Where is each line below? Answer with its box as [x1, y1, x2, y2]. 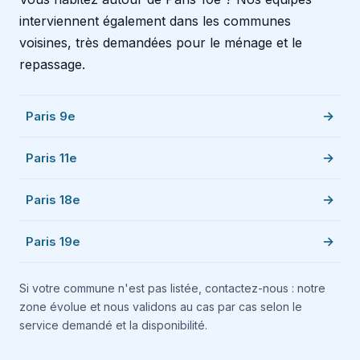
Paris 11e [26, 149, 77, 166]
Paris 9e [26, 108, 76, 124]
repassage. [19, 55, 85, 72]
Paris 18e [26, 191, 80, 207]
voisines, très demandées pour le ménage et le [19, 34, 302, 51]
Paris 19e [26, 233, 80, 249]
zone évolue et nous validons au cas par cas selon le [19, 299, 302, 313]
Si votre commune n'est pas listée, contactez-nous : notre [19, 280, 325, 295]
